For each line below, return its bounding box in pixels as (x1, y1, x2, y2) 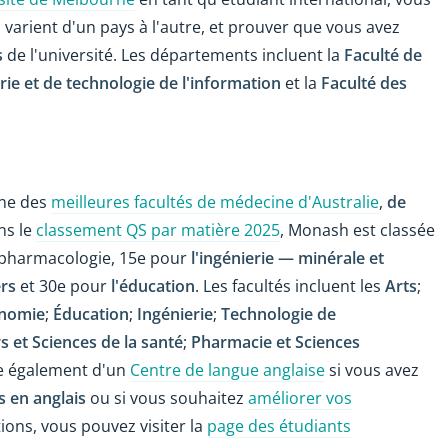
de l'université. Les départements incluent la (3, 44, 344, 67)
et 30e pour (16, 274, 111, 297)
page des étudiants (207, 414, 351, 437)
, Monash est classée (280, 218, 435, 241)
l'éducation (111, 274, 195, 297)
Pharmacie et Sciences (191, 330, 360, 353)
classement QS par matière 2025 (36, 218, 280, 241)
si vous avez (325, 358, 419, 381)
